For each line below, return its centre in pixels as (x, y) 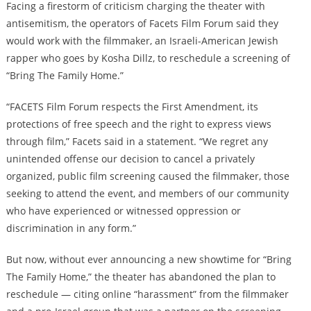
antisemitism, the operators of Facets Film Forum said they (142, 23)
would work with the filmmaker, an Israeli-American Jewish (142, 40)
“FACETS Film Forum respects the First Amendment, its (132, 106)
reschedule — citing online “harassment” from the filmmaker (147, 294)
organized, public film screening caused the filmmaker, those (148, 176)
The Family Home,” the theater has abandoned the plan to (141, 276)
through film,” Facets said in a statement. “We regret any (137, 141)
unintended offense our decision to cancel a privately (130, 158)
